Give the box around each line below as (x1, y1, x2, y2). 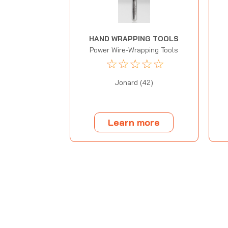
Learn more (108, 116, 160, 128)
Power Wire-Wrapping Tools (90, 45, 179, 55)
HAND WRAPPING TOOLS (89, 34, 179, 44)
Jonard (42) (115, 78, 154, 88)
